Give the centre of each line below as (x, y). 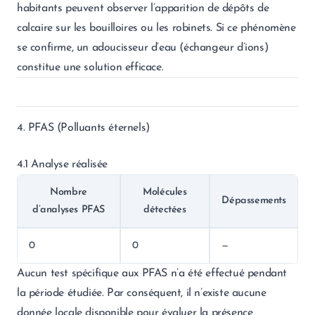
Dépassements (254, 201)
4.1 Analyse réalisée (62, 165)
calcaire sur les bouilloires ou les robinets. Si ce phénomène (156, 28)
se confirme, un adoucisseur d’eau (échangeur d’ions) (143, 48)
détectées (165, 210)
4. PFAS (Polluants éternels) (83, 128)
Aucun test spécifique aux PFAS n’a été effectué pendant (152, 274)
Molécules (165, 192)
